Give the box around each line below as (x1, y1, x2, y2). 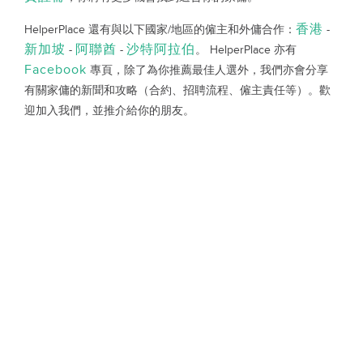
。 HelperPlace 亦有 (195, 43, 297, 57)
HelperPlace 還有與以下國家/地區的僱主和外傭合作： (24, 23, 296, 36)
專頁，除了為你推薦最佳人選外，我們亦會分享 (87, 63, 328, 77)
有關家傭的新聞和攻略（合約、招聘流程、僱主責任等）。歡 (24, 83, 331, 97)
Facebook (24, 62, 87, 78)
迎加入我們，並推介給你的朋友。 (24, 104, 194, 117)
